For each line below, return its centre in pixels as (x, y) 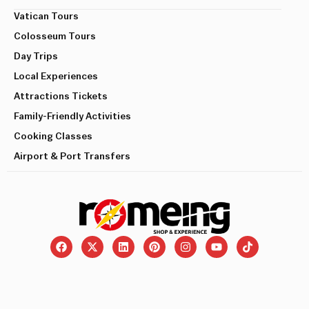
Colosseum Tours (55, 36)
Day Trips (36, 56)
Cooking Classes (53, 136)
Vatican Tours (46, 16)
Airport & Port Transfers (72, 156)
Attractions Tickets (61, 96)
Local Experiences (56, 76)
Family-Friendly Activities (72, 116)
